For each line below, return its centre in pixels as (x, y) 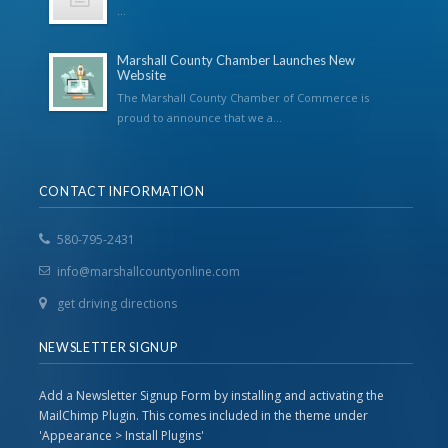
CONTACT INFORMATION (121, 191)
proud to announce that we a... (199, 117)
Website (141, 75)
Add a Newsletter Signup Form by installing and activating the (211, 395)
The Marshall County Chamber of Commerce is (242, 97)
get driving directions (116, 303)
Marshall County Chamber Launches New (235, 60)
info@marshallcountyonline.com (148, 271)
